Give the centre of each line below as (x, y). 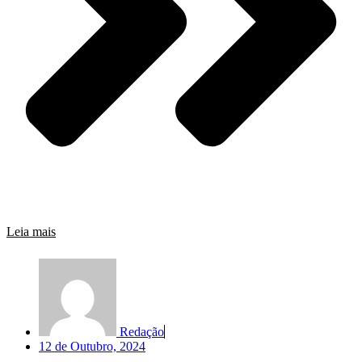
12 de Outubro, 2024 (92, 347)
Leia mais (31, 232)
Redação (142, 332)
